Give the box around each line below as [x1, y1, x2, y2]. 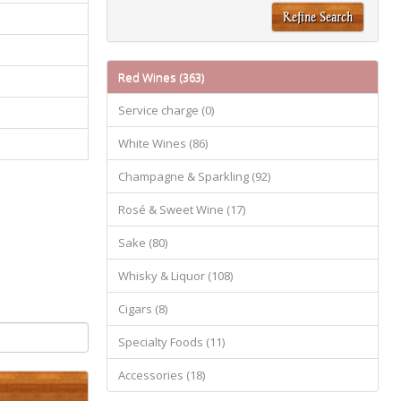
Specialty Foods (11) [118, 334, 226, 350]
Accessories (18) [118, 367, 206, 383]
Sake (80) [118, 235, 168, 251]
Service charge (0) [118, 102, 215, 118]
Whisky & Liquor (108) [118, 268, 234, 284]
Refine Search [282, 9, 353, 24]
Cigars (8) [118, 301, 168, 317]
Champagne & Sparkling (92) [118, 168, 271, 184]
